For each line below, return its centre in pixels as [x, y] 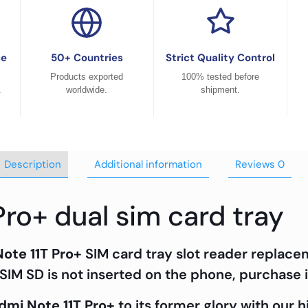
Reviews [256, 164]
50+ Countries [87, 58]
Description [33, 164]
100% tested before [221, 77]
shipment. [221, 90]
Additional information [148, 164]
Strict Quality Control [221, 58]
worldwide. [87, 90]
